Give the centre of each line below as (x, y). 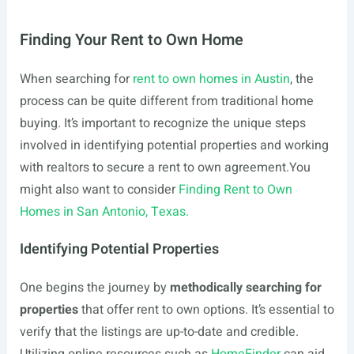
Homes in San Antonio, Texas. (104, 212)
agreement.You (267, 168)
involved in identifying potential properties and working (174, 145)
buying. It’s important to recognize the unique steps (162, 123)
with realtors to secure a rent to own (122, 168)
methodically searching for (245, 288)
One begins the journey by (94, 288)
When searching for (76, 79)
